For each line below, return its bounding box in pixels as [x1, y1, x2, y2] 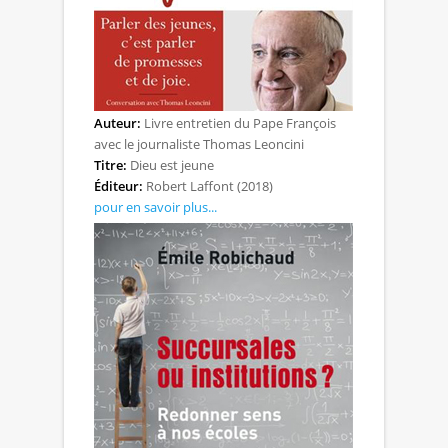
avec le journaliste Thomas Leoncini [94, 134, 304, 153]
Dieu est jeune [127, 155, 214, 174]
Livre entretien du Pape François [141, 113, 336, 132]
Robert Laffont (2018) [143, 176, 273, 195]
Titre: [94, 155, 127, 174]
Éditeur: [94, 176, 143, 195]
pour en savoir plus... [94, 197, 217, 216]
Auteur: [94, 113, 141, 132]
